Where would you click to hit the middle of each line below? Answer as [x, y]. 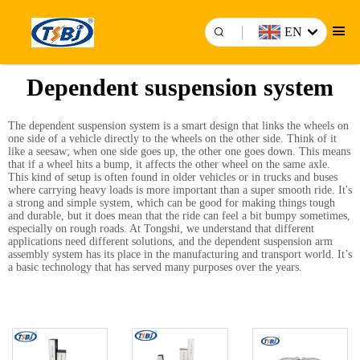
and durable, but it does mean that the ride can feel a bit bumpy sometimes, [179, 216]
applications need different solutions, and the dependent [136, 241]
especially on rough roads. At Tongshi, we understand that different [161, 229]
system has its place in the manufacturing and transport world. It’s [200, 254]
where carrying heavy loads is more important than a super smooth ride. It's [180, 190]
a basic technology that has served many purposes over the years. [155, 267]
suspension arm [298, 241]
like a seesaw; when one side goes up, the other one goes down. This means [179, 151]
